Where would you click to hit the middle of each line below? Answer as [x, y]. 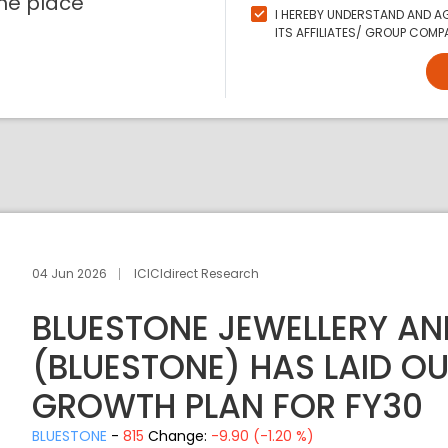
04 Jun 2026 [70, 273]
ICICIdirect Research [197, 273]
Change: [180, 436]
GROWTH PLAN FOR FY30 [228, 406]
